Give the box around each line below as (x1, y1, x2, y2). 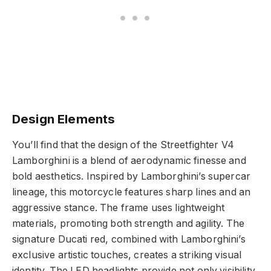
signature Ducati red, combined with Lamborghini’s (12, 233, 246, 246)
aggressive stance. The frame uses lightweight (12, 202, 225, 214)
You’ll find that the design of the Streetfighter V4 (12, 139, 235, 151)
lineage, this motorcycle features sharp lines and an (12, 186, 251, 198)
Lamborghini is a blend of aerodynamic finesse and (12, 155, 246, 167)
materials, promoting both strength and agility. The (12, 218, 245, 230)
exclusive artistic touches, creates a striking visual (12, 249, 242, 261)
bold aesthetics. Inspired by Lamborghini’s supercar (12, 171, 251, 183)
